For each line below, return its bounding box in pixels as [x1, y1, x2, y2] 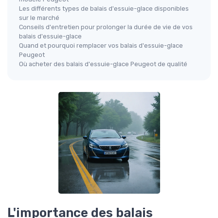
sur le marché [19, 14, 59, 22]
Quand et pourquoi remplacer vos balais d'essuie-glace [19, 42, 183, 50]
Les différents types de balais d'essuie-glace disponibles [19, 5, 189, 13]
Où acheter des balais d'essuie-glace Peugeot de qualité [19, 60, 187, 68]
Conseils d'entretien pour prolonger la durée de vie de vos [19, 23, 193, 31]
